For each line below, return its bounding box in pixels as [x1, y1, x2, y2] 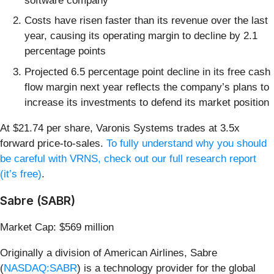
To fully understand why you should [106, 137, 267, 149]
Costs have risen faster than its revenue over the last [24, 15, 268, 27]
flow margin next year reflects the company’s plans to [24, 81, 269, 93]
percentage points [24, 45, 106, 57]
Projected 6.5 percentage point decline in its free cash [24, 65, 270, 78]
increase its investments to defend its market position [24, 96, 269, 108]
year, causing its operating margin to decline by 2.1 [24, 30, 257, 42]
